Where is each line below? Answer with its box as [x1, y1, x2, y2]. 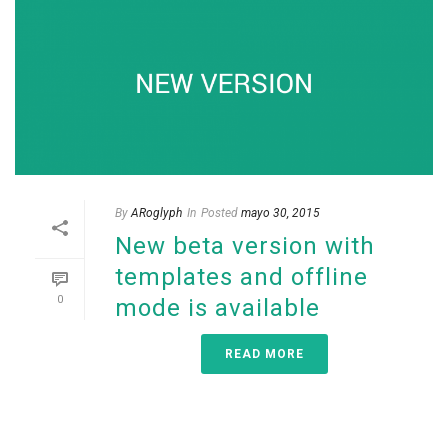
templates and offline [115, 262, 368, 291]
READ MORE [224, 346, 304, 361]
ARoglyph [131, 205, 182, 220]
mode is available [115, 293, 320, 322]
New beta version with [115, 231, 375, 260]
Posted [201, 205, 238, 220]
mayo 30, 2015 [241, 205, 320, 220]
